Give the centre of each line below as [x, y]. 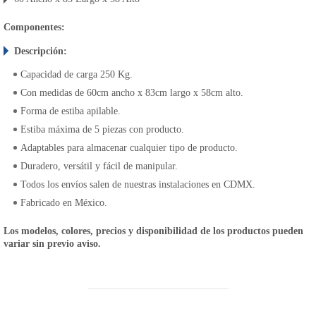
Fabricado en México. [64, 203]
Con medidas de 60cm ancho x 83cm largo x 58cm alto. [132, 93]
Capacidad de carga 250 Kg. [77, 74]
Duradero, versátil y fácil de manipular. [99, 166]
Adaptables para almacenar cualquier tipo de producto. [129, 148]
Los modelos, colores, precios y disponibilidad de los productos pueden [153, 231]
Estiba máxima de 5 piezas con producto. [102, 129]
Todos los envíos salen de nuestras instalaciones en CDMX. [138, 184]
